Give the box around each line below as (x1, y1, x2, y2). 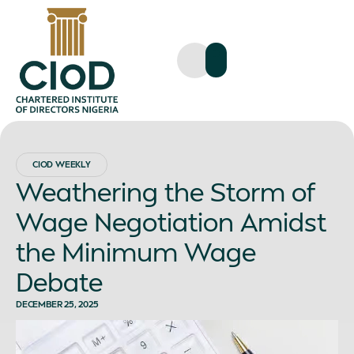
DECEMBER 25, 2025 (16, 298, 99, 310)
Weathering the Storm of (16, 175, 315, 208)
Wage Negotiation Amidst (16, 205, 326, 238)
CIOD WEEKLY (32, 158, 91, 170)
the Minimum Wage (16, 235, 256, 268)
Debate (16, 265, 103, 298)
